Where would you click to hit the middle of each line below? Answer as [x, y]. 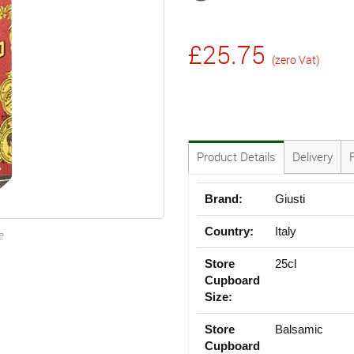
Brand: [224, 198]
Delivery [313, 156]
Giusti [290, 198]
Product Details [236, 156]
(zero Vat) [296, 59]
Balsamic [299, 329]
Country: [229, 231]
